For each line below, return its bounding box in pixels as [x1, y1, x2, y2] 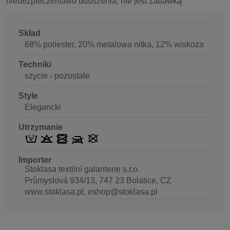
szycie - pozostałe [25, 71, 90, 80]
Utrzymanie [18, 122, 63, 131]
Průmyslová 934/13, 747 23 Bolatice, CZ [25, 176, 171, 185]
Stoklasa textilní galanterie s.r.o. [25, 165, 140, 174]
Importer [18, 156, 51, 165]
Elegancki [25, 102, 61, 111]
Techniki [18, 60, 51, 69]
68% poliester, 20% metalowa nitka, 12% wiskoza [25, 40, 204, 49]
